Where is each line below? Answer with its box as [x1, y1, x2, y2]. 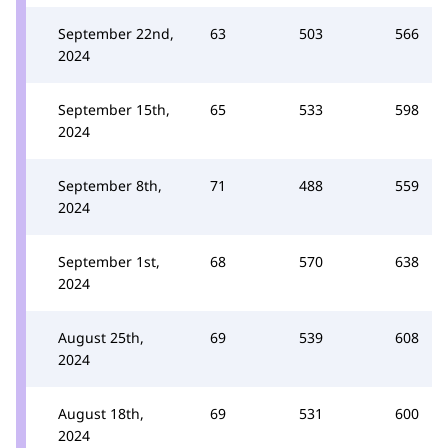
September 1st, [58, 252, 160, 271]
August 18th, [58, 404, 144, 423]
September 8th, [58, 176, 162, 195]
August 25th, [58, 328, 144, 347]
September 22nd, [58, 24, 174, 43]
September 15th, [58, 100, 170, 119]
